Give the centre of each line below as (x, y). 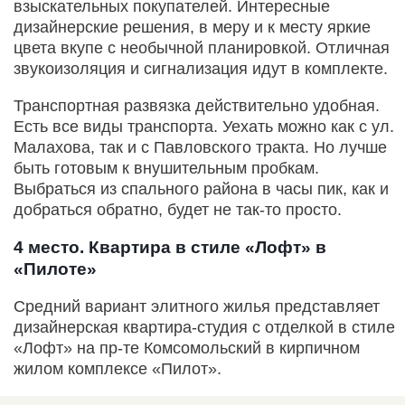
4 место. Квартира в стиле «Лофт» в (170, 248)
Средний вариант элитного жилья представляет (197, 307)
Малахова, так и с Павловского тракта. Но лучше (200, 148)
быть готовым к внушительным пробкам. (166, 169)
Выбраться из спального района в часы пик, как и (201, 189)
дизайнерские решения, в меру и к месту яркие (192, 28)
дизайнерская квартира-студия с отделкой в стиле (204, 328)
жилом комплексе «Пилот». (118, 369)
